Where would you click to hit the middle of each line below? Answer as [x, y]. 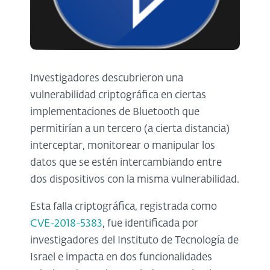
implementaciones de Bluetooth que [115, 112]
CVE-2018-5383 [66, 224]
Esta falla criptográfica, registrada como [124, 207]
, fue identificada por [150, 224]
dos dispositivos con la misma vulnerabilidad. [135, 180]
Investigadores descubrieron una [107, 78]
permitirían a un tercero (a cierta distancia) [130, 129]
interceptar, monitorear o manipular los [123, 146]
